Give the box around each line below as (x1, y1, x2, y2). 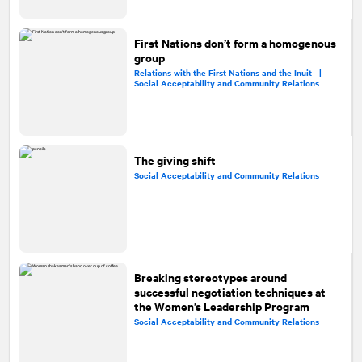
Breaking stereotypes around (133, 267, 287, 285)
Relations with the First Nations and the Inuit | (133, 66, 329, 79)
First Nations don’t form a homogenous (133, 33, 336, 51)
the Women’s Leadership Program (133, 297, 309, 314)
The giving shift (134, 150, 217, 168)
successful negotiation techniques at (133, 282, 326, 300)
